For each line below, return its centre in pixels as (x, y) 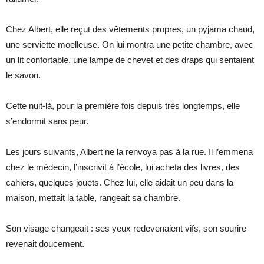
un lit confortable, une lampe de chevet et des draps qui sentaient (130, 60)
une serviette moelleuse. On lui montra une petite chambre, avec (130, 44)
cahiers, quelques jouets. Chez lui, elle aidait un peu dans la (120, 182)
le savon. (23, 75)
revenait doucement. (45, 243)
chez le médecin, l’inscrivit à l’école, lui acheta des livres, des (123, 167)
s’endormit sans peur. (47, 121)
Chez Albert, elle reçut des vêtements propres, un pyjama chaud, (130, 29)
